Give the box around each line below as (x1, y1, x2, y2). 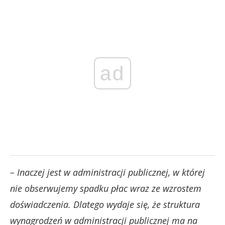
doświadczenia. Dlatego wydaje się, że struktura (10, 198, 200, 210)
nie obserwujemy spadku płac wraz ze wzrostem (10, 182, 201, 194)
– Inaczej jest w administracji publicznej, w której (10, 166, 205, 178)
